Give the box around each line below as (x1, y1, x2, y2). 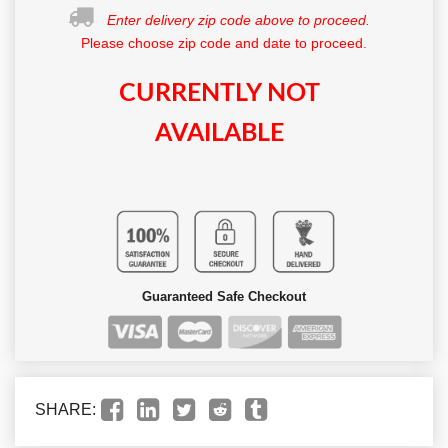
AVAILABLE (154, 120, 284, 146)
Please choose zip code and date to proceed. (81, 34, 367, 51)
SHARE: (35, 401, 96, 419)
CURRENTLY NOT (118, 80, 320, 106)
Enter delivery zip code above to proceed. (107, 11, 370, 28)
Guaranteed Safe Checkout (142, 288, 306, 304)
